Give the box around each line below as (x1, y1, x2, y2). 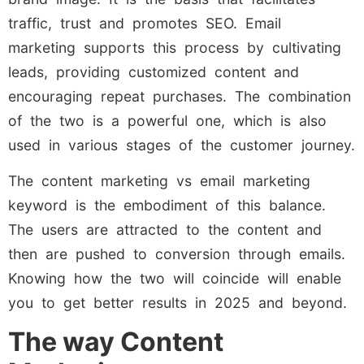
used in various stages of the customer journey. (8, 136, 355, 154)
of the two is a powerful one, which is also (8, 111, 327, 129)
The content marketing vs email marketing (8, 172, 310, 190)
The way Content (8, 326, 223, 358)
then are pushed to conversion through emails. (8, 245, 345, 263)
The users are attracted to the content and (8, 221, 322, 239)
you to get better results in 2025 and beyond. (8, 294, 347, 312)
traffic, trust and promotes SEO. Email (8, 14, 281, 32)
